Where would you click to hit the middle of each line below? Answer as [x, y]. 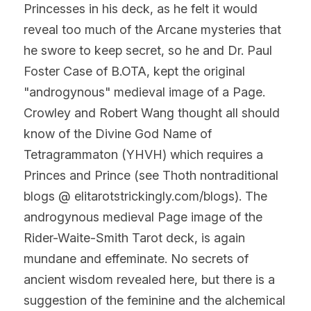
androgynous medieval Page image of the [143, 217]
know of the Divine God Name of [118, 133]
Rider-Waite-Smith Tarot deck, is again [134, 237]
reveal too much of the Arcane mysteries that [152, 29]
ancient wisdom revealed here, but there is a [149, 279]
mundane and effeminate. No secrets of [136, 258]
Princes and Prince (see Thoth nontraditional [151, 175]
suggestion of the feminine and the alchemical [154, 300]
